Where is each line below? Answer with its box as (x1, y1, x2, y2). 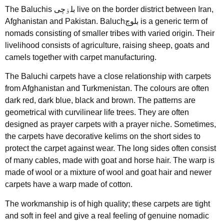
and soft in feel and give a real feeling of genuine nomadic (5, 211, 209, 220)
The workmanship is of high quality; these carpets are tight (5, 199, 210, 208)
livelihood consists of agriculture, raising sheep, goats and (5, 41, 209, 49)
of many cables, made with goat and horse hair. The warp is (5, 156, 214, 165)
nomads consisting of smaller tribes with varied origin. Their (5, 29, 214, 37)
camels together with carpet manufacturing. (5, 53, 156, 61)
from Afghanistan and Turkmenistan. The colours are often (5, 84, 209, 93)
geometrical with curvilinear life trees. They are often (5, 108, 189, 117)
